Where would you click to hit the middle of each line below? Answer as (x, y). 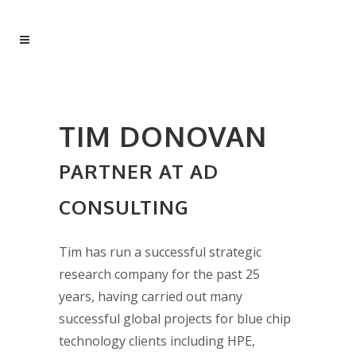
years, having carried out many (151, 296)
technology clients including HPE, (157, 341)
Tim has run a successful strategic (160, 252)
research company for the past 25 (159, 274)
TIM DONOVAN (163, 136)
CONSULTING (124, 207)
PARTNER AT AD (139, 171)
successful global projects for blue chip (175, 319)
